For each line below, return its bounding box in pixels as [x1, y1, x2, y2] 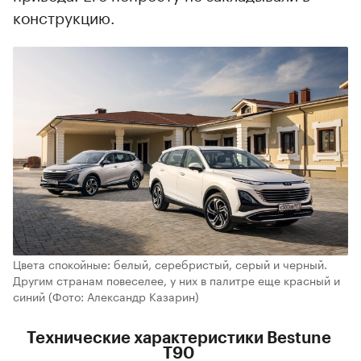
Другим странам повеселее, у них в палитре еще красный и [13, 271, 340, 289]
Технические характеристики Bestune [26, 330, 331, 347]
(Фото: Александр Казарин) [48, 287, 199, 305]
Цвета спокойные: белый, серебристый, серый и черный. [13, 255, 327, 273]
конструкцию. [13, 3, 115, 28]
